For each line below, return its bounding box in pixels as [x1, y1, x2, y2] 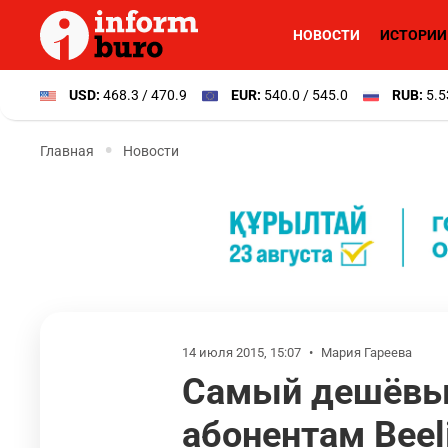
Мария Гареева [321, 345, 412, 360]
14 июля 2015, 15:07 [182, 345, 304, 360]
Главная [40, 142, 94, 159]
